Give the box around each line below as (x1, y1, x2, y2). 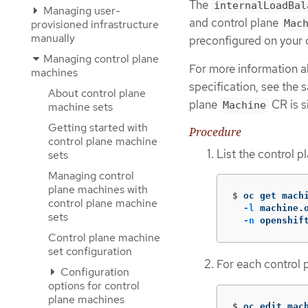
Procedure (189, 124, 241, 140)
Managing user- (41, 3, 120, 18)
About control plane (48, 86, 146, 100)
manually (31, 31, 75, 45)
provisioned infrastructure (31, 17, 159, 32)
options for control (48, 278, 140, 293)
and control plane (189, 15, 281, 31)
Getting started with (48, 120, 148, 135)
